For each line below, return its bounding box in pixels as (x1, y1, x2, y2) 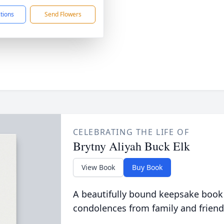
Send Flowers (44, 10, 81, 18)
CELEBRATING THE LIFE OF (72, 126, 189, 137)
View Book (81, 162, 115, 172)
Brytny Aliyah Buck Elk (72, 138, 190, 154)
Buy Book (131, 162, 162, 172)
